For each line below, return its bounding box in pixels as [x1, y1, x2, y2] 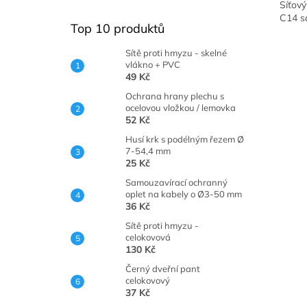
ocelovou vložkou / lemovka [125, 102, 236, 113]
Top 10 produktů [71, 21, 164, 36]
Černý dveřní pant [125, 263, 200, 274]
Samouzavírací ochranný [125, 177, 228, 188]
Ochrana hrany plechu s [125, 90, 224, 101]
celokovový [125, 275, 170, 286]
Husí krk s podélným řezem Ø [125, 134, 244, 145]
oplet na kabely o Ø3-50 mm [125, 188, 242, 199]
